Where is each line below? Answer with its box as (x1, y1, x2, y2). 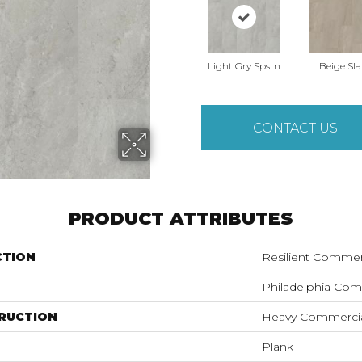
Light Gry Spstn (207, 60, 280, 72)
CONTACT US (253, 120, 339, 136)
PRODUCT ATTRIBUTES (69, 208, 293, 229)
